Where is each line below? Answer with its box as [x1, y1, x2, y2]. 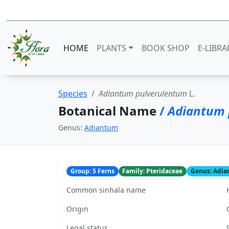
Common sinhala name [66, 185, 146, 195]
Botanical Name [58, 102, 159, 119]
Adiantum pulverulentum [99, 88, 187, 99]
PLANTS [97, 42, 127, 54]
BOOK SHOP [141, 42, 190, 54]
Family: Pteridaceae [122, 167, 183, 176]
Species [58, 88, 87, 99]
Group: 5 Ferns [70, 167, 114, 176]
